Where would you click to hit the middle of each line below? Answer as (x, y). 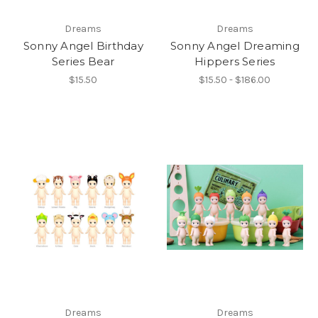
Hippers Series (235, 62)
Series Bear (83, 62)
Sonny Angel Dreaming (235, 46)
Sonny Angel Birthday (83, 46)
